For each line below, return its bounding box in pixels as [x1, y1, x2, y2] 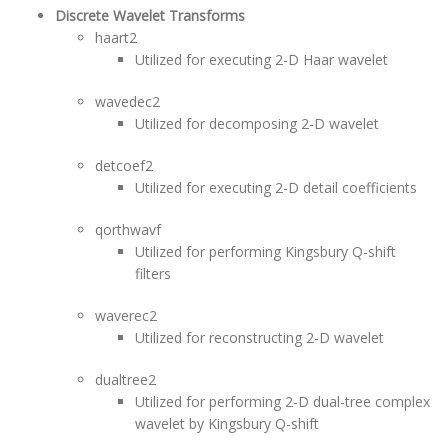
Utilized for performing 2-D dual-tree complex [135, 392, 430, 411]
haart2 [95, 28, 137, 47]
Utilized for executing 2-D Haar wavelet [135, 50, 392, 69]
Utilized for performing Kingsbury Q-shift [135, 242, 396, 261]
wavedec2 [95, 92, 160, 111]
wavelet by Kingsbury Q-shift [135, 414, 319, 433]
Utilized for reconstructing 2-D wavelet [135, 328, 388, 347]
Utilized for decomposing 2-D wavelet [135, 114, 383, 133]
